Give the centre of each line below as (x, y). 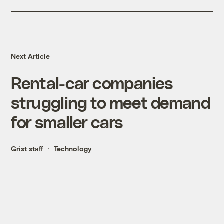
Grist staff (27, 149)
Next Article (31, 56)
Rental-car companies (92, 83)
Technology (73, 149)
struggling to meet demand (111, 102)
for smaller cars (67, 122)
